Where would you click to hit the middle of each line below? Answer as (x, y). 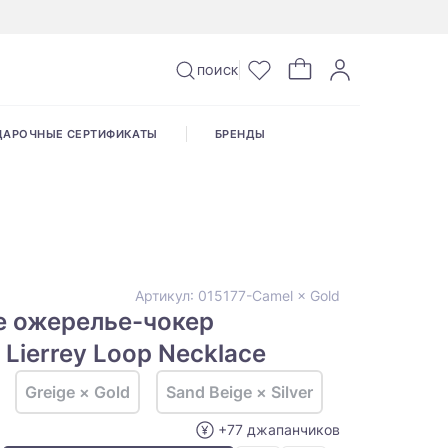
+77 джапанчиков (279, 430)
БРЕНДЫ (240, 134)
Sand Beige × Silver (239, 392)
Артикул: (166, 296)
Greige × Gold (77, 392)
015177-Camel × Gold (269, 296)
